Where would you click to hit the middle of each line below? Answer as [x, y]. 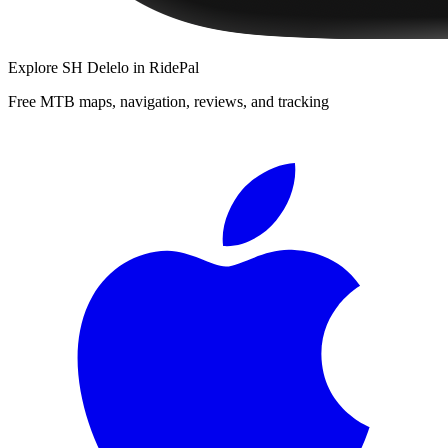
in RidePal [164, 67]
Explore [35, 67]
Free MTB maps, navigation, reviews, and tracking [168, 101]
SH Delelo [95, 67]
